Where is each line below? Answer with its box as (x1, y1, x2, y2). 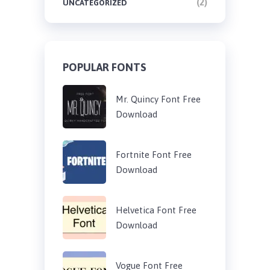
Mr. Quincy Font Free (115, 93, 201, 104)
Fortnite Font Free (115, 149, 192, 160)
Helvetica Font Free (115, 204, 196, 215)
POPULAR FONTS (62, 60, 146, 74)
